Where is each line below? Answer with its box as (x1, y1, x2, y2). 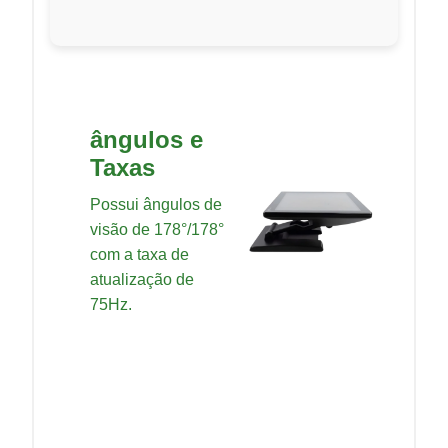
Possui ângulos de (90, 195, 222, 213)
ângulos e (90, 125, 203, 153)
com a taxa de (90, 245, 189, 263)
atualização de (90, 270, 194, 288)
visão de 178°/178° (90, 220, 224, 238)
